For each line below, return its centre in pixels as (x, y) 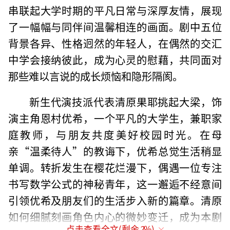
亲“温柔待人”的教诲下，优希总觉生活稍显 (115, 151)
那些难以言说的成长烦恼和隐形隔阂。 (96, 76)
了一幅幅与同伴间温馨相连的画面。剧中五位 (115, 27)
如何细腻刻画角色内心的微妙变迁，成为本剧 (115, 217)
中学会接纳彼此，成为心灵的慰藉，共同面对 (115, 60)
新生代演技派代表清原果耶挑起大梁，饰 (125, 102)
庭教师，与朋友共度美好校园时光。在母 (115, 135)
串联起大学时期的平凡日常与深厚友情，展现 (115, 11)
